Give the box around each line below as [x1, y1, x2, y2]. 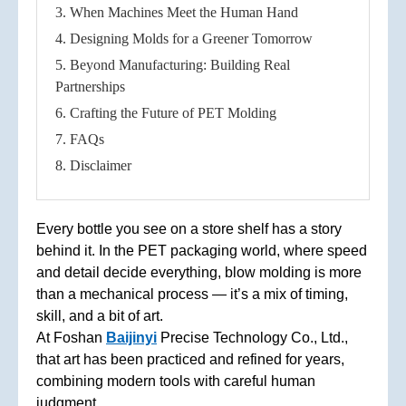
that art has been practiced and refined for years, [36, 352, 344, 368]
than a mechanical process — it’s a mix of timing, [36, 286, 348, 303]
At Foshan [36, 330, 106, 346]
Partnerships [55, 79, 125, 95]
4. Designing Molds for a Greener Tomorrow [55, 31, 313, 47]
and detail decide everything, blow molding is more [36, 265, 362, 281]
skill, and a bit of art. [36, 308, 163, 324]
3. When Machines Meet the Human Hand [55, 5, 298, 21]
